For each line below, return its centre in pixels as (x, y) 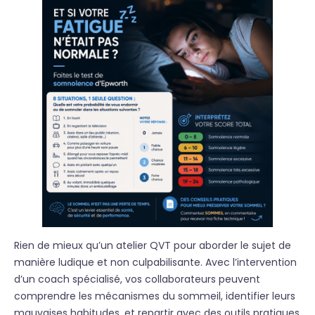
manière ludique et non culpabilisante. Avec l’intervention (155, 262)
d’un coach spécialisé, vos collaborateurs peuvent (137, 279)
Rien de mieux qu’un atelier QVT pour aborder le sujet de (153, 245)
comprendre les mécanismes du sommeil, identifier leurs (155, 296)
